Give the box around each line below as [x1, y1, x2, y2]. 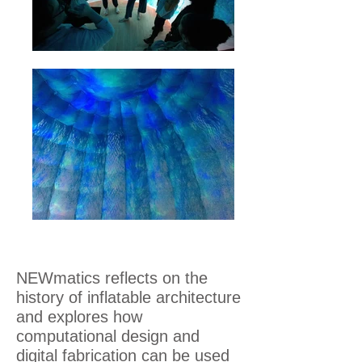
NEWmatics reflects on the [16, 269, 208, 287]
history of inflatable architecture [16, 288, 241, 306]
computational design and [16, 327, 200, 345]
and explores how [16, 308, 142, 326]
